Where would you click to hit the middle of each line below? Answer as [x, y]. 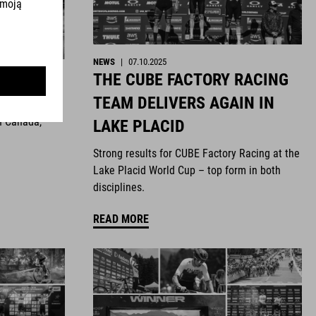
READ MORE [121, 219]
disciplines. [119, 188]
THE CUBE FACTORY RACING [191, 80]
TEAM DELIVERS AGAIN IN [184, 103]
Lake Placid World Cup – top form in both [187, 171]
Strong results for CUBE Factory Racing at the [196, 154]
